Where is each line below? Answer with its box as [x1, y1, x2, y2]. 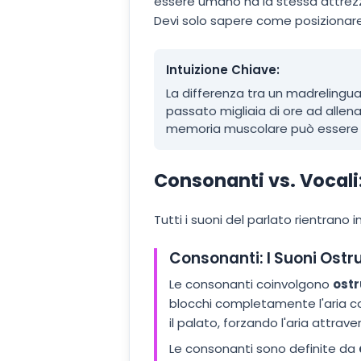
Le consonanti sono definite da [169, 339, 359, 357]
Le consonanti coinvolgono [169, 276, 333, 293]
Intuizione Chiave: [166, 60, 280, 78]
